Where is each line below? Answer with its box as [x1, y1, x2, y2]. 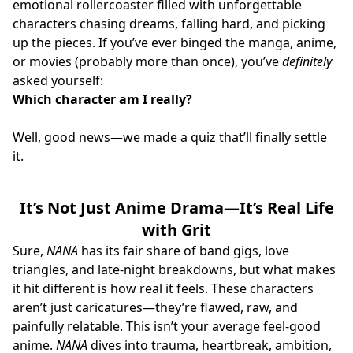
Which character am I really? [13, 90, 192, 108]
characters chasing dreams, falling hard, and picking [13, 14, 325, 32]
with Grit [142, 218, 211, 240]
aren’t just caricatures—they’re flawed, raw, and [13, 298, 298, 316]
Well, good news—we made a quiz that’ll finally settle [13, 128, 327, 146]
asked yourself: [13, 71, 103, 89]
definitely [282, 52, 332, 70]
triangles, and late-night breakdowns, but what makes [13, 260, 336, 278]
